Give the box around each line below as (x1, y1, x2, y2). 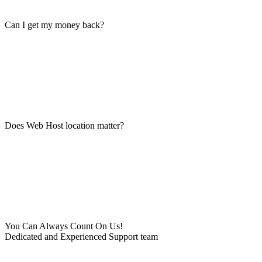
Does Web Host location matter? (5, 120, 124, 130)
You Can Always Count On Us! (5, 221, 123, 231)
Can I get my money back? (5, 20, 104, 30)
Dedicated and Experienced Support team (5, 232, 158, 242)
